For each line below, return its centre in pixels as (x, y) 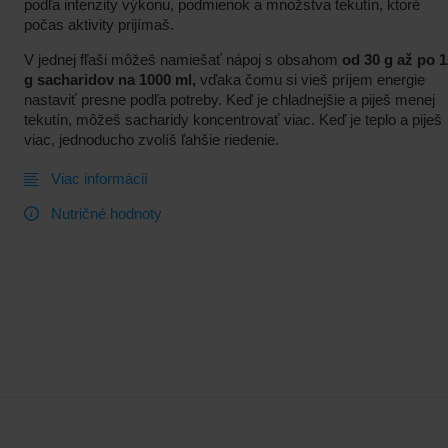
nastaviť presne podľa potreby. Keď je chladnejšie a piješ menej (229, 100)
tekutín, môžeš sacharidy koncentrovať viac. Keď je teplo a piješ (233, 120)
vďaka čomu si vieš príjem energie (310, 80)
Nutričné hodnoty (106, 213)
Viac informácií (99, 179)
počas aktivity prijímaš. (99, 24)
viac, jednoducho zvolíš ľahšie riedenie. (151, 140)
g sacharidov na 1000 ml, (110, 80)
